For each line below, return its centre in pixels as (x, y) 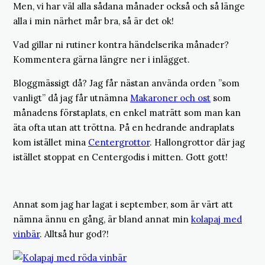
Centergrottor (119, 142)
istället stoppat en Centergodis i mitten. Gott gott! (120, 157)
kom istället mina (51, 142)
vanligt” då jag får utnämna (72, 98)
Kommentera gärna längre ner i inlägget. (101, 59)
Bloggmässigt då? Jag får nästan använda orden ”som (126, 83)
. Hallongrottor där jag (197, 142)
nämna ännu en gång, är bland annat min (102, 219)
